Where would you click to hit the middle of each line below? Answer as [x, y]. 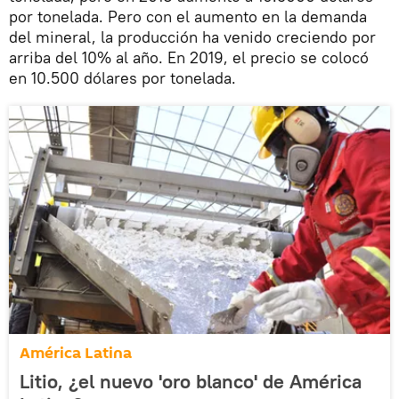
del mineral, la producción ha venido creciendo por [192, 37]
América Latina [76, 354]
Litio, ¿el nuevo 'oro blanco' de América [191, 382]
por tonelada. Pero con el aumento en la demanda [188, 17]
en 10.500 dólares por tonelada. [122, 78]
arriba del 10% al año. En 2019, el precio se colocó [189, 58]
